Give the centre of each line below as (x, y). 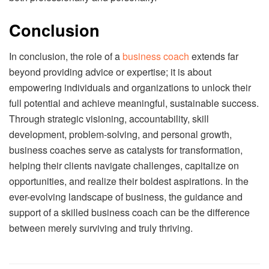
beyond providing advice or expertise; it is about (110, 72)
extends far (214, 56)
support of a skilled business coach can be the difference (129, 213)
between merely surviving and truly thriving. (101, 228)
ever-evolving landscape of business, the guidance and (126, 197)
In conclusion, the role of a (66, 56)
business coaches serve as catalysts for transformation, (126, 150)
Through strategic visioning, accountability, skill (109, 119)
